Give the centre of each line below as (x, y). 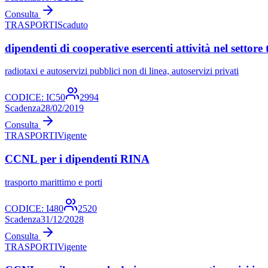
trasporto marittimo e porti (54, 182)
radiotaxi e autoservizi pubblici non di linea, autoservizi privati (122, 71)
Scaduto (73, 25)
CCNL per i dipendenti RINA (77, 159)
